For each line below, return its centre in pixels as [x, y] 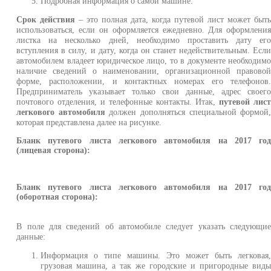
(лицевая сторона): [54, 151]
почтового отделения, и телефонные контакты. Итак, [118, 102]
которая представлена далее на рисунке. [89, 122]
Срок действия [46, 20]
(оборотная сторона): [57, 197]
